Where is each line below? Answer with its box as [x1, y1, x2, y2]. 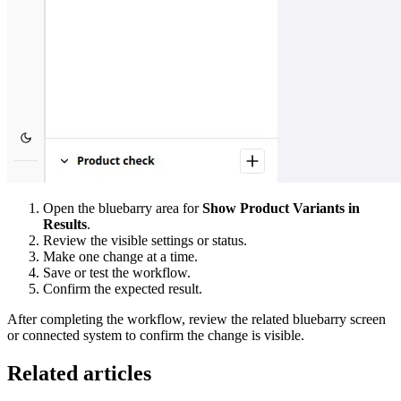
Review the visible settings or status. [43, 232, 247, 248]
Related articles [7, 361, 151, 385]
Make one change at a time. [43, 248, 198, 264]
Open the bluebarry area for [43, 200, 202, 216]
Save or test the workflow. [43, 264, 191, 280]
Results [43, 216, 87, 232]
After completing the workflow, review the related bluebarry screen [7, 311, 386, 327]
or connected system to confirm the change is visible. [7, 327, 304, 343]
